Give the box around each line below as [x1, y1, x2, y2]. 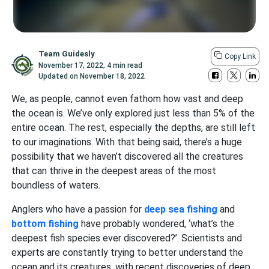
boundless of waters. [11, 180, 103, 191]
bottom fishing [11, 218, 79, 229]
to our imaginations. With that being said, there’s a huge [11, 136, 243, 148]
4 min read [107, 61, 143, 70]
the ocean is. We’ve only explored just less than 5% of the [11, 107, 255, 119]
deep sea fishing [144, 204, 218, 215]
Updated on [38, 72, 80, 80]
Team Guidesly [38, 49, 95, 58]
